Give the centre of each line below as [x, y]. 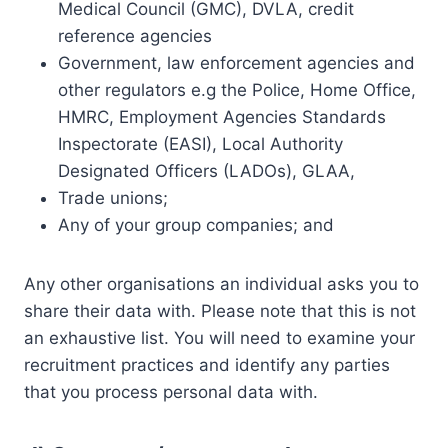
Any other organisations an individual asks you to [221, 284]
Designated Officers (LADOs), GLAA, [206, 171]
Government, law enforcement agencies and [236, 63]
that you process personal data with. [171, 392]
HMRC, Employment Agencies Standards [222, 117]
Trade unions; [113, 198]
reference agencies [135, 36]
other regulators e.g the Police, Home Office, [237, 90]
